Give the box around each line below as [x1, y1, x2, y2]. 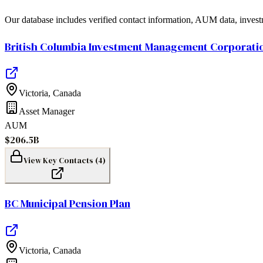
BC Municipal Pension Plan [5, 196, 130, 211]
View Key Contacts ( [23, 155, 98, 166]
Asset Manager [19, 106, 75, 117]
